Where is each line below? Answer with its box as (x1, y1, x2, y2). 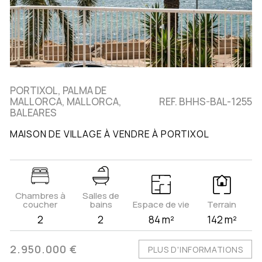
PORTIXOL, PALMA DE (9, 84, 106, 98)
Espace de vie (133, 198, 190, 211)
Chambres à (15, 189, 65, 202)
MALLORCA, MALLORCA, (9, 95, 122, 109)
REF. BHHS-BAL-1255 (159, 95, 253, 109)
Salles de (82, 189, 119, 202)
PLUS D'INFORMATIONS (147, 244, 243, 256)
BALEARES (9, 106, 57, 120)
